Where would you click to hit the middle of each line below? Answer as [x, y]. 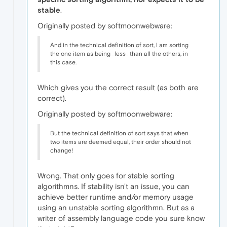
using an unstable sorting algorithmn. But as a [116, 208]
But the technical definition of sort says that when [119, 134]
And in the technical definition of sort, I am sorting [119, 45]
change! [62, 151]
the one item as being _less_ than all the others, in [119, 54]
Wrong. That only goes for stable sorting [106, 176]
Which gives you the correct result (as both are [118, 88]
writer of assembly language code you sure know [121, 218]
